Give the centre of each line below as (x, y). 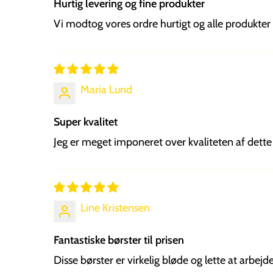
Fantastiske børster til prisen (119, 240)
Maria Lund (106, 90)
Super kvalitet (86, 122)
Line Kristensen (115, 208)
